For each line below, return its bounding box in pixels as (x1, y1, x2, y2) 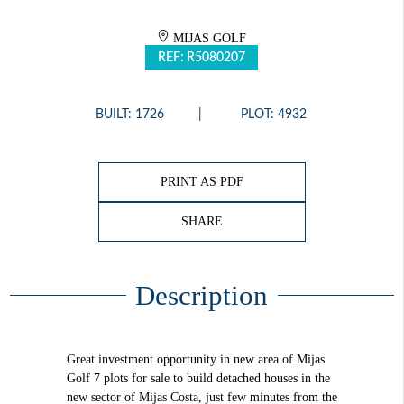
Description (135, 280, 268, 311)
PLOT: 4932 (240, 107, 307, 121)
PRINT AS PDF (160, 175, 243, 189)
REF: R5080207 (158, 50, 245, 64)
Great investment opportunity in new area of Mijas (66, 352, 325, 366)
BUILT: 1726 (95, 107, 164, 121)
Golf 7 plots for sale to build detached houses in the (66, 371, 330, 385)
